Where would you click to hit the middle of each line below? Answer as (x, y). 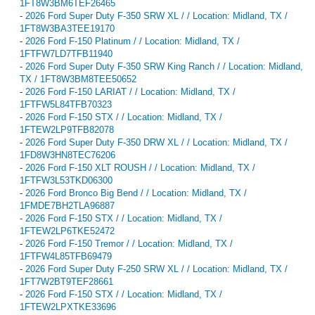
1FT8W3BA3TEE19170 (67, 28)
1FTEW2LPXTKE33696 (68, 307)
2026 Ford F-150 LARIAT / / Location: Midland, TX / (130, 91)
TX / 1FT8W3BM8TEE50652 (78, 79)
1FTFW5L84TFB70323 (66, 104)
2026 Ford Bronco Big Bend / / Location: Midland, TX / (136, 193)
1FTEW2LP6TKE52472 (67, 231)
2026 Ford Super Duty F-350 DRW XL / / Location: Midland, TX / (156, 142)
